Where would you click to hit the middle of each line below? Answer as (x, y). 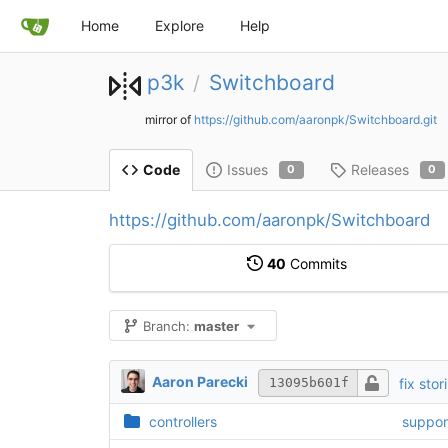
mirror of (169, 119)
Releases (379, 169)
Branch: (167, 325)
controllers (182, 421)
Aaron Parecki (200, 381)
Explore (179, 25)
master (217, 325)
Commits (316, 263)
